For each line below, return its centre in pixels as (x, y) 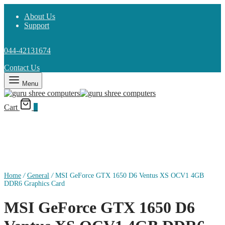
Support (37, 25)
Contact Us (22, 68)
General (38, 176)
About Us (40, 16)
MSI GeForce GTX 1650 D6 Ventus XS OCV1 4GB (129, 176)
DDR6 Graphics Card (34, 184)
